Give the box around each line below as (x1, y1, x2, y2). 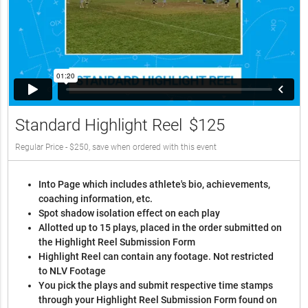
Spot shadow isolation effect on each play (38, 207, 221, 219)
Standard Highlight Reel (15, 115, 183, 135)
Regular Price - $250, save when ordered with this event (15, 142, 217, 152)
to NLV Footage (38, 265, 107, 276)
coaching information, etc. (38, 192, 153, 204)
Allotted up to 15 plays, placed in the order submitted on (38, 221, 283, 233)
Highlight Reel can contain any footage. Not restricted (38, 250, 274, 262)
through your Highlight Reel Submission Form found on (38, 294, 278, 305)
